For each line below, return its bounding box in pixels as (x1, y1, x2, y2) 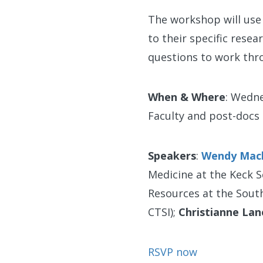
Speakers (148, 149, 196, 163)
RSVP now (148, 245, 197, 259)
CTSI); (148, 205, 178, 220)
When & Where (148, 90, 225, 104)
